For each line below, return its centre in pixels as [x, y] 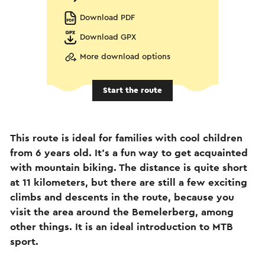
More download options [125, 57]
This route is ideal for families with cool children [126, 138]
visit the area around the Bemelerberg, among [122, 212]
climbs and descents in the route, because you [122, 197]
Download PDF [107, 18]
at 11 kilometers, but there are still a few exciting [129, 182]
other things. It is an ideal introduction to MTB [122, 227]
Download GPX [108, 37]
